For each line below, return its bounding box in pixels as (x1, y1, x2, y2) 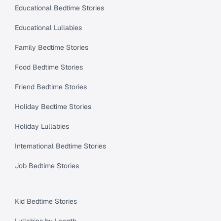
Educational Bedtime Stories (15, 3, 104, 12)
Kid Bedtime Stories (15, 196, 77, 206)
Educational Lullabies (15, 23, 82, 32)
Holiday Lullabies (15, 121, 69, 131)
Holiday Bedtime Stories (15, 102, 91, 111)
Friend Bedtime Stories (15, 82, 87, 91)
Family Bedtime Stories (15, 42, 88, 52)
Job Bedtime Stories (15, 161, 79, 170)
